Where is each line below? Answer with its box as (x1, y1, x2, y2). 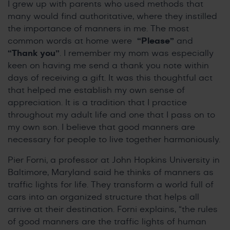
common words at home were (8, 36, 135, 45)
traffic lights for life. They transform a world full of (8, 180, 214, 189)
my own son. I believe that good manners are (8, 123, 195, 131)
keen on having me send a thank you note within (8, 61, 209, 70)
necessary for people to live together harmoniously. (8, 135, 220, 144)
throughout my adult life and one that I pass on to (8, 110, 215, 119)
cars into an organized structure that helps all (8, 193, 199, 201)
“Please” (135, 36, 174, 45)
